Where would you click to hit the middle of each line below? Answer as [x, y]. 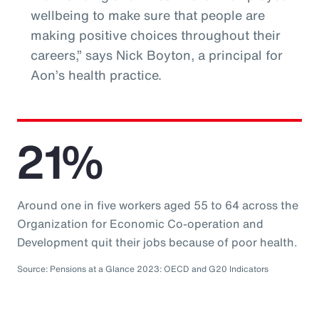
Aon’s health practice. [96, 74]
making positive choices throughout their [155, 35]
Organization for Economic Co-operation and [140, 223]
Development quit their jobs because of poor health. [157, 242]
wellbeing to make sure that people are [147, 15]
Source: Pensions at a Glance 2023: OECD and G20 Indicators [143, 268]
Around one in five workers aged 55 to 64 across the [158, 205]
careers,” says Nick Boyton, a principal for [156, 54]
